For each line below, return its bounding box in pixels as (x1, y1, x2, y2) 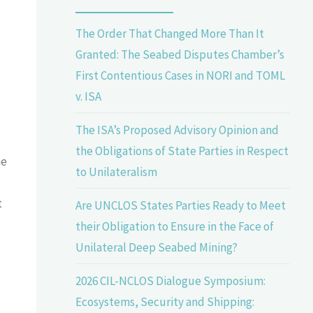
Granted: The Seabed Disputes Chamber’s (75, 46, 285, 62)
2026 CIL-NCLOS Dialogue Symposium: (75, 272, 266, 289)
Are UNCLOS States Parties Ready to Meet (75, 197, 286, 213)
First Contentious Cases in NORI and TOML (75, 67, 286, 83)
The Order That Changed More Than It (75, 25, 265, 41)
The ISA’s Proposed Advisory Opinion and (75, 122, 279, 138)
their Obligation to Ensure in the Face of (75, 218, 275, 234)
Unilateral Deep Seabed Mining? (75, 239, 238, 255)
